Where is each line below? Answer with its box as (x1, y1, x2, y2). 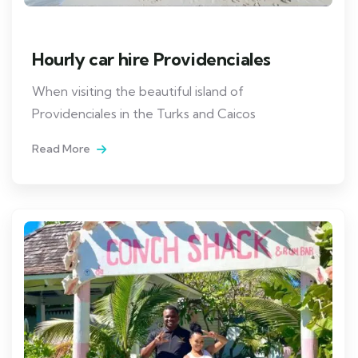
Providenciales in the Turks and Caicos (32, 105, 256, 122)
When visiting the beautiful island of (32, 83, 244, 100)
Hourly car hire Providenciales (32, 48, 271, 71)
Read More (32, 141, 93, 157)
